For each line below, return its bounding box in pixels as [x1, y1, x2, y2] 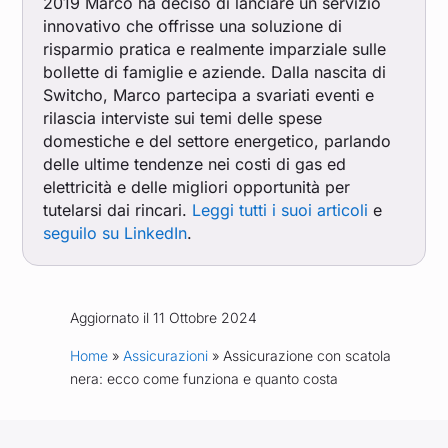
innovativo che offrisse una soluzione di [43, 16, 343, 37]
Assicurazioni [122, 347, 208, 365]
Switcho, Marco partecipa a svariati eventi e [43, 85, 375, 106]
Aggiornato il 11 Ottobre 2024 [69, 309, 257, 327]
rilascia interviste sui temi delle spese [43, 108, 323, 129]
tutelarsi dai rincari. [43, 200, 193, 221]
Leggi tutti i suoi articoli [192, 200, 369, 221]
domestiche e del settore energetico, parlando [43, 131, 392, 152]
